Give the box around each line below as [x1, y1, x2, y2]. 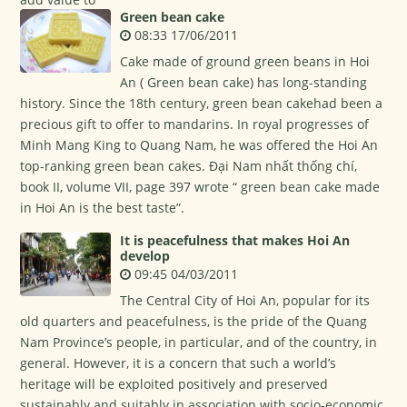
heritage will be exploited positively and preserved [20, 375, 329, 392]
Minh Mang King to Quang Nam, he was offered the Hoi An [20, 136, 379, 154]
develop [120, 247, 171, 264]
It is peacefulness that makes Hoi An [120, 232, 351, 249]
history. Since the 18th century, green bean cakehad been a [20, 94, 383, 112]
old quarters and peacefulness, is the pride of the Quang [20, 313, 368, 330]
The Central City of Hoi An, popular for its [120, 292, 371, 309]
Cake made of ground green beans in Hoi [120, 53, 371, 70]
